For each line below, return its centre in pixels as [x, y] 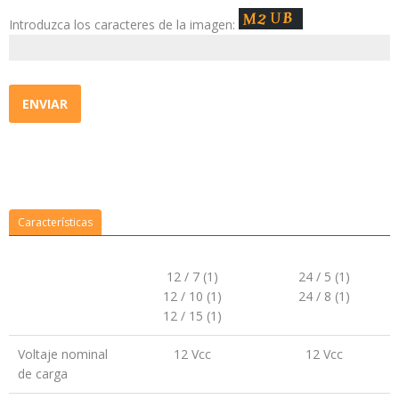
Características [55, 223]
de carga [43, 374]
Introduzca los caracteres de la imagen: [124, 24]
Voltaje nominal [63, 354]
